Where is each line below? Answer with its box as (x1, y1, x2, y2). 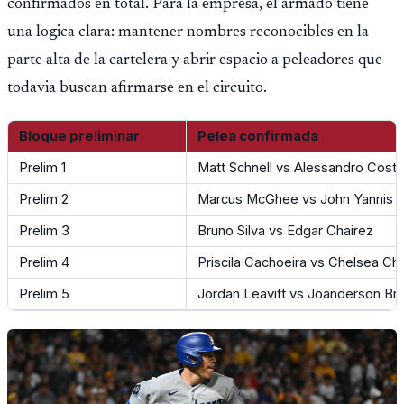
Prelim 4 (19, 254, 69, 271)
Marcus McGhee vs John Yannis (197, 191, 393, 208)
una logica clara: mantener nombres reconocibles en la (7, 24, 369, 41)
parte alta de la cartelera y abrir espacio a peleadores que (7, 52, 382, 69)
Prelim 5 (19, 286, 69, 303)
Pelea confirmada (197, 128, 318, 145)
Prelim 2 (19, 191, 69, 208)
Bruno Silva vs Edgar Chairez (197, 223, 373, 240)
